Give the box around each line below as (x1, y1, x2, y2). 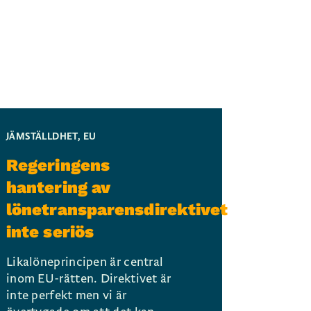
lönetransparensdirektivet (6, 200, 228, 219)
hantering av (6, 178, 111, 197)
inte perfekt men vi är (6, 288, 127, 303)
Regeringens (6, 155, 110, 175)
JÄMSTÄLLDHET (6, 131, 78, 142)
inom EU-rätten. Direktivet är (6, 271, 171, 286)
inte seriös (6, 222, 94, 242)
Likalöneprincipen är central (6, 255, 164, 269)
